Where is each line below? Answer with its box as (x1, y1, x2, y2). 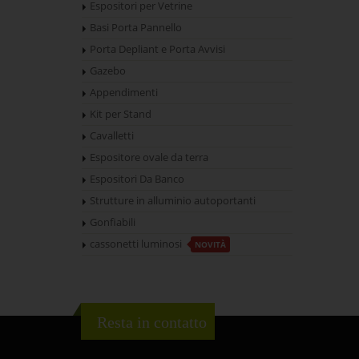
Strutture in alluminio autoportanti (90, 194, 256, 208)
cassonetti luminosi (90, 237, 184, 251)
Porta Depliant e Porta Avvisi (90, 42, 225, 56)
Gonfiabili (90, 216, 135, 229)
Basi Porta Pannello (90, 21, 182, 34)
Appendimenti (90, 86, 158, 99)
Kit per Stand (90, 107, 151, 121)
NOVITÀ (195, 239, 226, 250)
